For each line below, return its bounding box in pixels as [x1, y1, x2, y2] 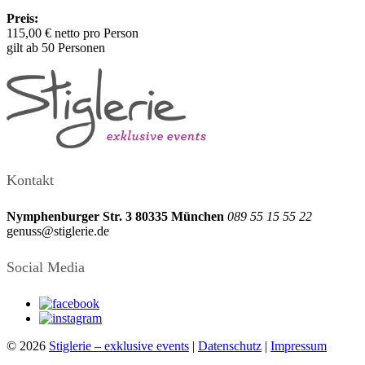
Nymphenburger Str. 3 [7, 209, 135, 224]
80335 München [135, 209, 224, 224]
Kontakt [7, 172, 54, 189]
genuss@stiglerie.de [7, 224, 109, 239]
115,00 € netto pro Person [7, 26, 139, 41]
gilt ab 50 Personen [7, 41, 105, 55]
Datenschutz [198, 339, 262, 354]
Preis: [7, 11, 38, 26]
